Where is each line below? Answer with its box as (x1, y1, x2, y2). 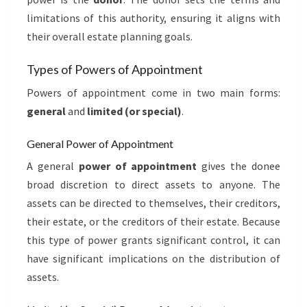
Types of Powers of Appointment (27, 62, 203, 77)
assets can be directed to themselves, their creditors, (27, 196, 280, 210)
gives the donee (197, 159, 281, 173)
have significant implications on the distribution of (27, 251, 280, 265)
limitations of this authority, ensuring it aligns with (27, 11, 280, 25)
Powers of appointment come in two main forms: (27, 86, 280, 99)
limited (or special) (87, 104, 182, 118)
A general (27, 159, 79, 173)
